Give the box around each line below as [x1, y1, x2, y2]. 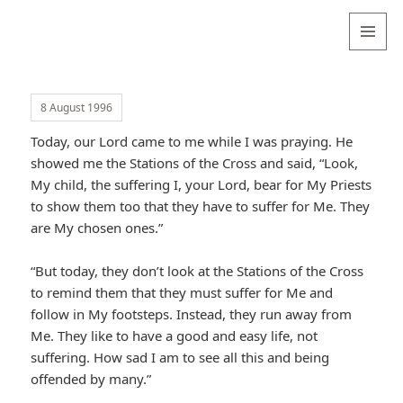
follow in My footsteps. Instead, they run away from [31, 305, 353, 324]
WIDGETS [350, 80, 401, 95]
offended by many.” [31, 370, 152, 389]
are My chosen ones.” [31, 219, 164, 237]
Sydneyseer [15, 38, 130, 65]
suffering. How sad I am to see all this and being [31, 348, 330, 367]
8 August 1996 [40, 100, 113, 116]
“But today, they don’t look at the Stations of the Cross [31, 262, 364, 281]
